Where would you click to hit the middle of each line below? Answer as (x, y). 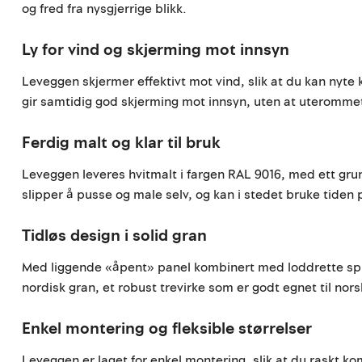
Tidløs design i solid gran (115, 236)
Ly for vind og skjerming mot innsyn (156, 50)
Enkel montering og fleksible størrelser (167, 329)
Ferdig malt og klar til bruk (122, 143)
